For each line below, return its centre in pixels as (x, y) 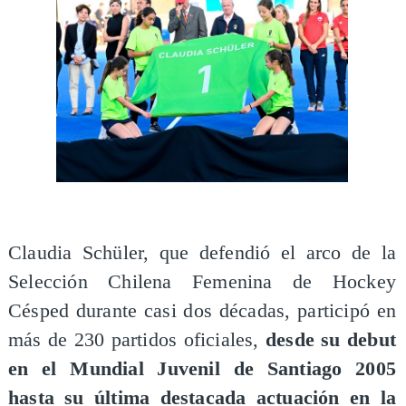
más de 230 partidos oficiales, (133, 340)
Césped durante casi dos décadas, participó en (202, 311)
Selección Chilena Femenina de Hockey (202, 282)
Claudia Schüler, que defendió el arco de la (202, 253)
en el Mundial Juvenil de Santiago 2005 (202, 369)
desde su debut (328, 340)
